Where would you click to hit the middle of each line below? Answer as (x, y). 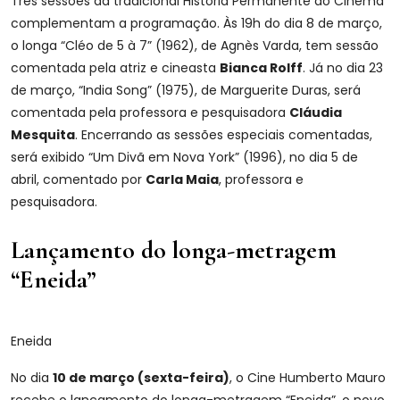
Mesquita (43, 135)
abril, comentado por (78, 179)
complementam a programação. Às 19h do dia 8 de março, (196, 23)
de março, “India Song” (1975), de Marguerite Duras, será (186, 90)
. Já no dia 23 (343, 68)
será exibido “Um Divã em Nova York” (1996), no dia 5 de (184, 157)
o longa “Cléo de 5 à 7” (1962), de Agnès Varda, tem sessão (195, 46)
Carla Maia (182, 179)
